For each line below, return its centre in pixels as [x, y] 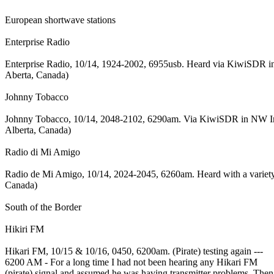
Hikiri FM [24, 229]
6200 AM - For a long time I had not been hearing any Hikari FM [131, 262]
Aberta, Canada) [37, 75]
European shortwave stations [60, 20]
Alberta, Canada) [38, 130]
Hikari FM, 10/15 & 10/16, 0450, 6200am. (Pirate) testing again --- [134, 251]
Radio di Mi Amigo [43, 152]
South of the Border [43, 207]
